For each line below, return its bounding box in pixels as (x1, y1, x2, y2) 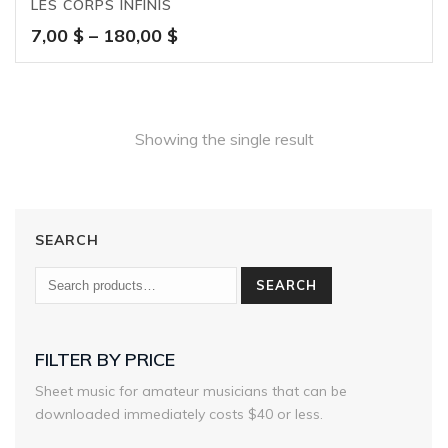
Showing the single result (134, 129, 314, 150)
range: (177, 46, 231, 70)
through (177, 92, 244, 116)
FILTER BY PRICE (35, 348, 175, 372)
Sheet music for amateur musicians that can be (35, 382, 347, 401)
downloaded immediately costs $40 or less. (35, 405, 323, 424)
